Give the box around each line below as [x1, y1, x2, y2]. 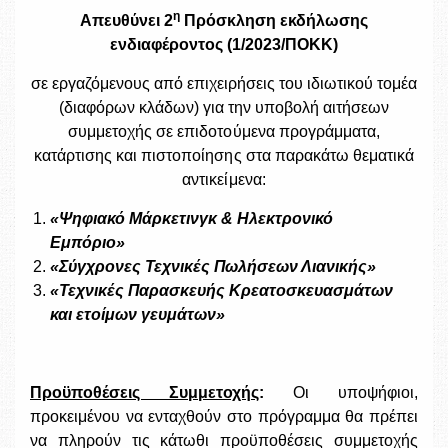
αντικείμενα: [182, 170, 266, 188]
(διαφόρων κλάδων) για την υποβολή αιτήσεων [58, 98, 390, 116]
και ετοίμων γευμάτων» [50, 305, 226, 323]
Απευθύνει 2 [79, 11, 173, 29]
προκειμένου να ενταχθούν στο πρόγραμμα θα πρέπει [30, 407, 418, 425]
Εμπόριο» [50, 233, 126, 251]
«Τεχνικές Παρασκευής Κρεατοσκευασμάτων [50, 281, 394, 299]
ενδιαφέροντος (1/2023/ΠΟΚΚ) [109, 35, 339, 53]
